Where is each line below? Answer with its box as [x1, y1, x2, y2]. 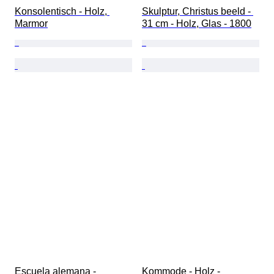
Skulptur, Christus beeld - [142, 6, 253, 17]
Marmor [15, 18, 48, 29]
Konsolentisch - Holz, [15, 6, 109, 17]
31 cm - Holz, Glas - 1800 [142, 18, 251, 29]
